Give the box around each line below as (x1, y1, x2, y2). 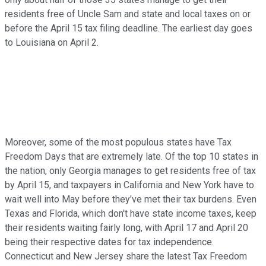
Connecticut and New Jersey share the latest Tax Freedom (5, 250, 247, 262)
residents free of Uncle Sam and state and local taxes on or (5, 8, 251, 20)
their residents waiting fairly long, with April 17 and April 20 (5, 221, 248, 233)
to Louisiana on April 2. (5, 36, 99, 48)
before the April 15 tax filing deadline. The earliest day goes (5, 22, 252, 34)
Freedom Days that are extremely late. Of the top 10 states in (5, 150, 258, 162)
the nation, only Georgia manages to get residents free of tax (5, 164, 256, 176)
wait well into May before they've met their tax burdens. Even (5, 193, 256, 205)
